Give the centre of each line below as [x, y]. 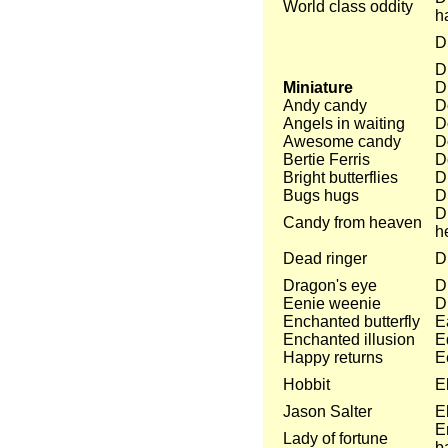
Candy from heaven [352, 222]
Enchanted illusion [348, 339]
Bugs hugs [320, 195]
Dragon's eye [329, 285]
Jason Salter [327, 411]
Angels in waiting [343, 123]
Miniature [317, 87]
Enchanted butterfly [351, 321]
